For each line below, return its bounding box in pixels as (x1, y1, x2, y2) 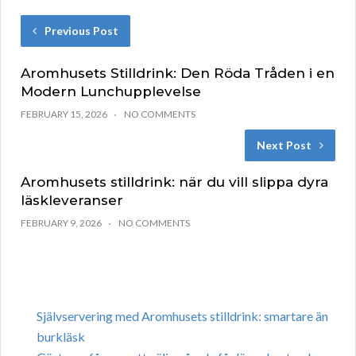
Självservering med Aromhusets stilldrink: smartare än (37, 308, 328, 324)
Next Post (257, 138, 311, 153)
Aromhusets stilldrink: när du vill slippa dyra (21, 174, 328, 191)
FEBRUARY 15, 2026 (21, 108, 107, 121)
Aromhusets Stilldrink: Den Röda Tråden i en (21, 65, 335, 82)
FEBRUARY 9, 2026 (21, 217, 102, 230)
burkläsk (37, 329, 85, 345)
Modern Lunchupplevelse (21, 83, 201, 100)
